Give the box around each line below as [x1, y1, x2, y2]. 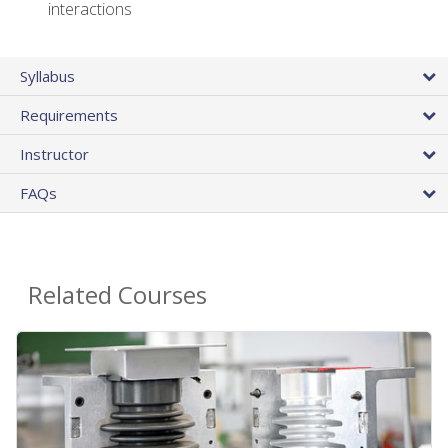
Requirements [20, 105, 118, 126]
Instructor [20, 144, 89, 165]
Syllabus [20, 66, 75, 87]
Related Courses [28, 278, 207, 312]
